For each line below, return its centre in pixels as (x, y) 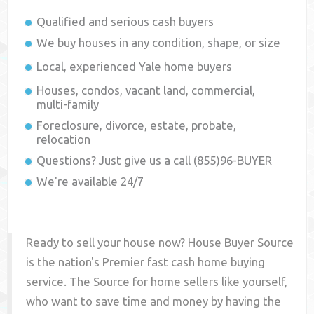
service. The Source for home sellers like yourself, (157, 282)
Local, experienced (88, 67)
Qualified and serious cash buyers (125, 22)
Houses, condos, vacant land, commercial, (146, 90)
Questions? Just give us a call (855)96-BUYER (155, 161)
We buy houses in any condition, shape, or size (159, 43)
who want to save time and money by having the (154, 301)
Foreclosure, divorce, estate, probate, (137, 125)
